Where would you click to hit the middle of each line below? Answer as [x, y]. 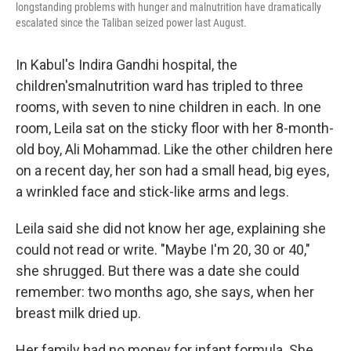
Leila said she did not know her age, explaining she [171, 229]
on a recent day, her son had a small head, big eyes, [172, 171]
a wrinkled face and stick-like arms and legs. [152, 192]
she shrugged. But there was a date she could [157, 271]
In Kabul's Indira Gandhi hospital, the [127, 65]
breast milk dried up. [78, 313]
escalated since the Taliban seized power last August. [131, 23]
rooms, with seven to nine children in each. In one [168, 107]
